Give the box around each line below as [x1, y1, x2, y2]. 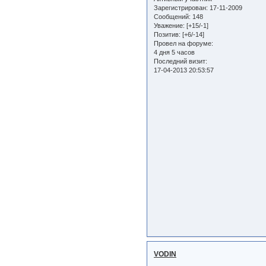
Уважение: [154, 22, 185, 30]
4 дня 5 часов [154, 49, 195, 56]
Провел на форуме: [154, 40, 213, 47]
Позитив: [154, 31, 180, 39]
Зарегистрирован [154, 4, 206, 12]
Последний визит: [154, 58, 207, 65]
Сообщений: [154, 13, 191, 21]
